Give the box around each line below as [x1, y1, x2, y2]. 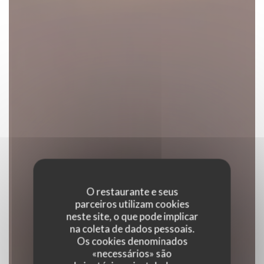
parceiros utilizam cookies [75, 197, 189, 210]
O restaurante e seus [86, 185, 178, 198]
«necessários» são [92, 247, 172, 260]
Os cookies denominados [77, 235, 187, 247]
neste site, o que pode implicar [66, 210, 198, 223]
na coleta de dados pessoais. [70, 222, 194, 235]
